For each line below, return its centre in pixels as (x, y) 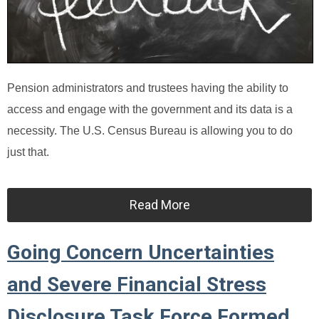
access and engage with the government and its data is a (150, 109)
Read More (159, 204)
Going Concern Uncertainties (141, 252)
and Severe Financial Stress (137, 284)
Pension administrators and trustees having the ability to (148, 88)
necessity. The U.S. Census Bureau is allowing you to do (150, 130)
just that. (30, 152)
